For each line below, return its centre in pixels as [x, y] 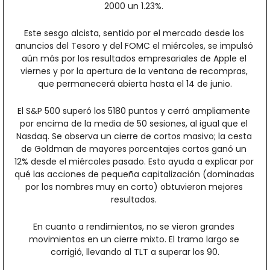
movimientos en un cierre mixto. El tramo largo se [134, 239]
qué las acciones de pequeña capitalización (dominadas [134, 174]
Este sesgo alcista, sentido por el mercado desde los [134, 33]
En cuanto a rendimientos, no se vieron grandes [134, 227]
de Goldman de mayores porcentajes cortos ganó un [134, 149]
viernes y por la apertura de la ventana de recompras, [134, 71]
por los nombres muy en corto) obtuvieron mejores [134, 187]
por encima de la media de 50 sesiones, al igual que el [134, 124]
